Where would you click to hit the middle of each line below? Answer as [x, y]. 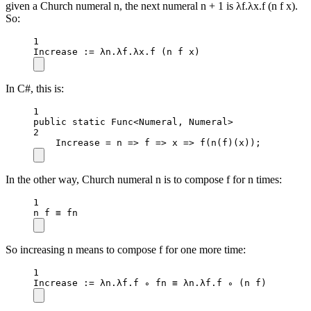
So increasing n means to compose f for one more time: [126, 249]
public [50, 121]
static [89, 121]
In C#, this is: [35, 88]
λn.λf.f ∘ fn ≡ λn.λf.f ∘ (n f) [180, 283]
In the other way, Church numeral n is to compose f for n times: [144, 179]
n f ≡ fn [56, 212]
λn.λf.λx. [122, 51]
